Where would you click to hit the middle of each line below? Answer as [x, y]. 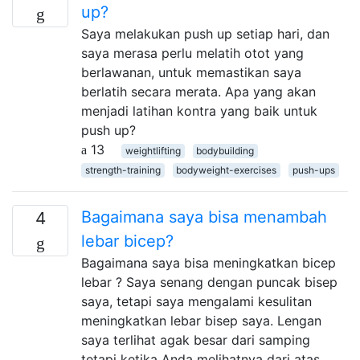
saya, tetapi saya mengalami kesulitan [196, 301]
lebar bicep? [127, 241]
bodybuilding [225, 150]
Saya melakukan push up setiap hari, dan [205, 33]
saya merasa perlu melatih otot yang [192, 53]
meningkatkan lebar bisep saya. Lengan [201, 320]
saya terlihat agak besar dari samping [196, 340]
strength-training [123, 170]
